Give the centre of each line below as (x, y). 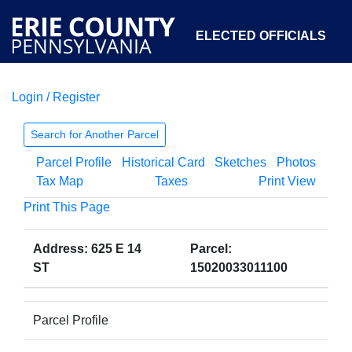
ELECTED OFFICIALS (261, 36)
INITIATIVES (290, 108)
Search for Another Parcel (95, 134)
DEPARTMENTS (180, 108)
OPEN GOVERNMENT (196, 180)
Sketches (241, 162)
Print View (287, 181)
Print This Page (67, 207)
